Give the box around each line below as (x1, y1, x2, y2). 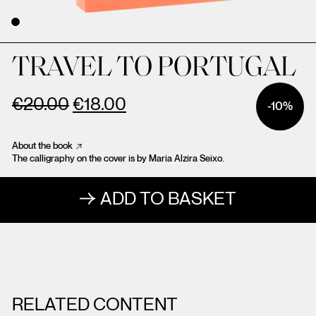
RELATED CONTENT (12, 296, 178, 315)
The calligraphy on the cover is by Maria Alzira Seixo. (12, 154, 224, 164)
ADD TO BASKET (99, 190, 236, 209)
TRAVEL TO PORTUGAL (12, 55, 296, 83)
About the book (12, 141, 73, 151)
